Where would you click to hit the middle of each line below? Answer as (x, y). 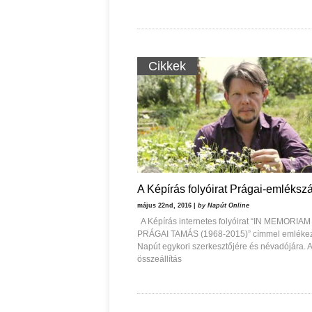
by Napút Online (224, 205)
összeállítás (159, 259)
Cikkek (167, 66)
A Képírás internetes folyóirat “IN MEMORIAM (224, 221)
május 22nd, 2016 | (167, 205)
